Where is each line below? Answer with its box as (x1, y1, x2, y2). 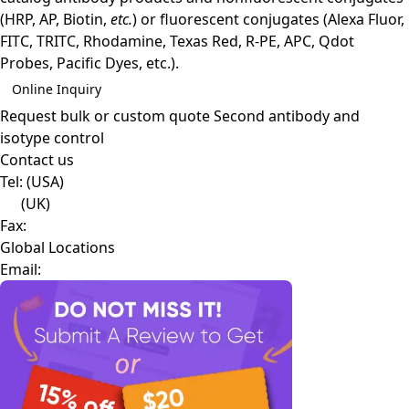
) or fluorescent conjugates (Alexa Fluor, (132, 8, 404, 29)
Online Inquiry (12, 79, 101, 98)
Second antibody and (214, 105, 360, 126)
